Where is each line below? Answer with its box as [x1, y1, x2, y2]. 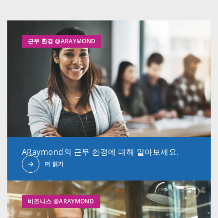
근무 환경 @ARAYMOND [28, 37, 96, 46]
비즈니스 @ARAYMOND [28, 197, 94, 206]
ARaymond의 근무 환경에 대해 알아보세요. [22, 146, 179, 158]
